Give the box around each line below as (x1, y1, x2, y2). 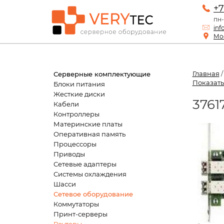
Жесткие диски (53, 90, 105, 98)
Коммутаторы (53, 200, 99, 208)
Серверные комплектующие (53, 70, 150, 78)
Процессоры (53, 140, 96, 148)
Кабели (53, 100, 79, 108)
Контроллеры (53, 110, 99, 118)
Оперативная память (53, 130, 125, 138)
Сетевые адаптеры (53, 160, 116, 168)
